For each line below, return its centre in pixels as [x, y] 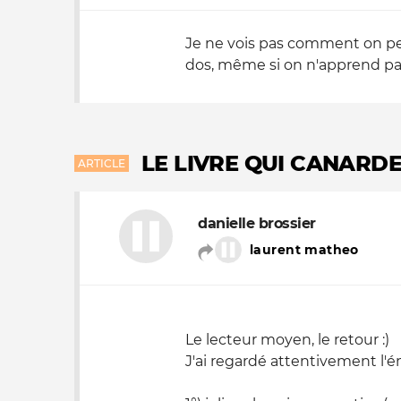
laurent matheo [304, 250]
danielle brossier [257, 223]
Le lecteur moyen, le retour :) [287, 340]
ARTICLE [102, 163]
